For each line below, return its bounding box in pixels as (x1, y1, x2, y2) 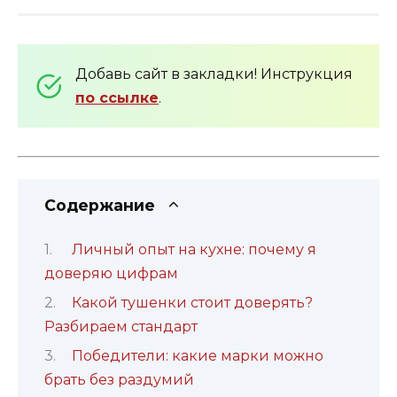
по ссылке (75, 90, 159, 107)
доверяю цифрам (44, 264, 178, 282)
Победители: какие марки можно (71, 347, 323, 365)
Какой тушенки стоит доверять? (71, 293, 313, 311)
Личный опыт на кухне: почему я (71, 240, 316, 258)
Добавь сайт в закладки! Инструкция (75, 66, 353, 83)
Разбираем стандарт (44, 317, 198, 335)
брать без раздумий (44, 371, 194, 389)
